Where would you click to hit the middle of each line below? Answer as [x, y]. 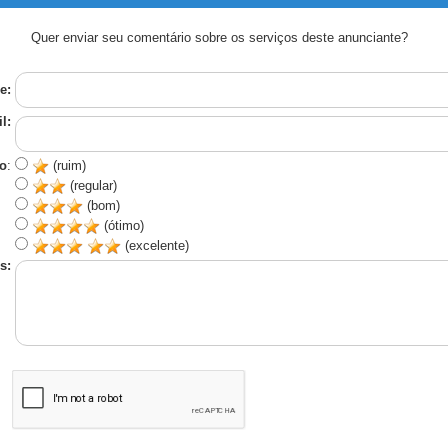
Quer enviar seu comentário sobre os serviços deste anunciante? [219, 37]
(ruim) [67, 165]
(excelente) [154, 245]
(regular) [91, 185]
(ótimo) [121, 225]
